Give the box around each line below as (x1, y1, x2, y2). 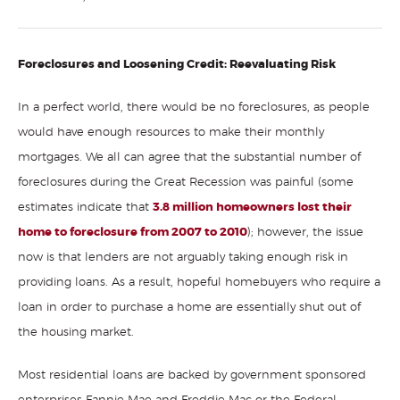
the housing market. (18, 327, 134, 338)
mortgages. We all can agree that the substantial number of (18, 152, 361, 163)
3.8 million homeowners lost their (153, 202, 352, 213)
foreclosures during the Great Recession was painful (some (18, 177, 354, 188)
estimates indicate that (18, 202, 153, 213)
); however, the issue (247, 227, 363, 238)
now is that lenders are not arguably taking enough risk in (18, 252, 348, 263)
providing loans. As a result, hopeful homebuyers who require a (18, 277, 380, 288)
